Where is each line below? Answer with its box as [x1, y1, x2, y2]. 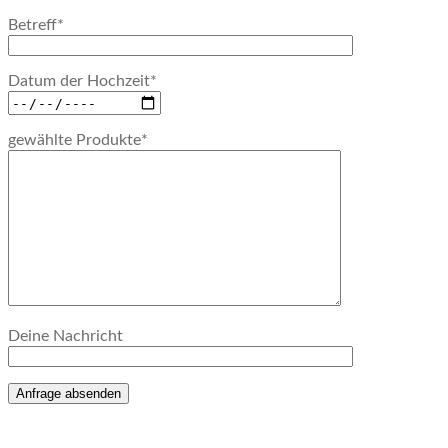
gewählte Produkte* [8, 132, 148, 148]
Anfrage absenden [16, 386, 121, 401]
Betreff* [8, 17, 64, 33]
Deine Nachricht [8, 328, 123, 344]
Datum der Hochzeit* [8, 73, 157, 89]
